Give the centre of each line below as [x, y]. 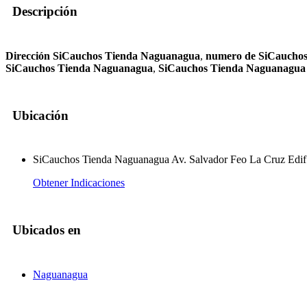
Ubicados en [47, 230]
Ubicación [40, 115]
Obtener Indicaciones [79, 183]
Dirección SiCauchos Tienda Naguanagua [103, 56]
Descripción [45, 12]
